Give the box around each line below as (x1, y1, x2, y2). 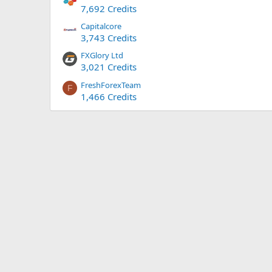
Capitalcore (81, 21, 121, 32)
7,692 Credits (81, 2, 137, 15)
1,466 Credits (81, 90, 137, 103)
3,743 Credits (81, 32, 137, 44)
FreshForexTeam (81, 79, 141, 90)
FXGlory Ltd (81, 50, 123, 61)
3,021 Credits (81, 61, 137, 73)
